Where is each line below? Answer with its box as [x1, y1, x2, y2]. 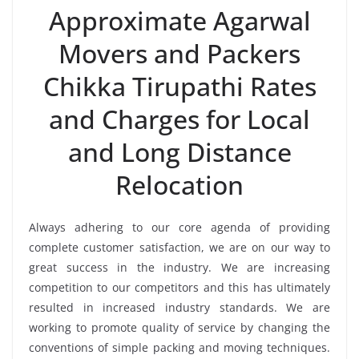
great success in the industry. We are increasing [29, 260, 330, 276]
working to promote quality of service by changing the [29, 320, 330, 336]
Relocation [115, 167, 244, 203]
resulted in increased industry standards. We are [29, 300, 330, 316]
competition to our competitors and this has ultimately [29, 280, 330, 296]
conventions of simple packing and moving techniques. [29, 340, 330, 356]
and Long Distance [67, 135, 292, 170]
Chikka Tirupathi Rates [42, 69, 317, 104]
